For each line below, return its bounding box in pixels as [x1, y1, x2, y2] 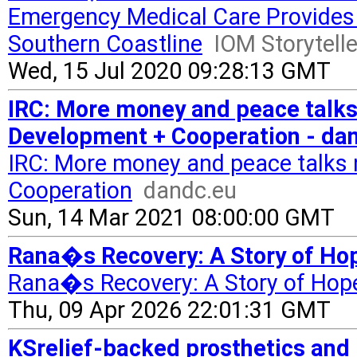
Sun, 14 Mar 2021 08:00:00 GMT [8, 204, 335, 231]
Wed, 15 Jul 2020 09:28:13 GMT [8, 57, 331, 84]
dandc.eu [143, 177, 237, 204]
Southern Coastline [8, 30, 202, 57]
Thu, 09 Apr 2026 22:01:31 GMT [8, 296, 331, 324]
